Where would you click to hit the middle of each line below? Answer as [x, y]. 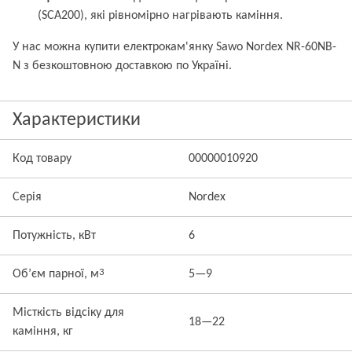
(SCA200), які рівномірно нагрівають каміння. [160, 16]
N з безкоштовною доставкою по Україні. [122, 66]
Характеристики [77, 120]
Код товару [42, 159]
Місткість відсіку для [68, 313]
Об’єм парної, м [56, 274]
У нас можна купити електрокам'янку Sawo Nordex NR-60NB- [174, 47]
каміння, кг [43, 332]
